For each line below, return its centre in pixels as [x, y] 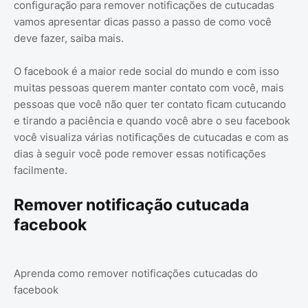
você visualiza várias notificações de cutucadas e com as [151, 137]
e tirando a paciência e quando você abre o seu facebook [152, 121]
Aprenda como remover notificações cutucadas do [136, 274]
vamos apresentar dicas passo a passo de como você [143, 22]
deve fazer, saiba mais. [69, 38]
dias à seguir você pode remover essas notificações [140, 154]
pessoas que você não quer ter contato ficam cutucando [150, 104]
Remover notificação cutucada [131, 205]
